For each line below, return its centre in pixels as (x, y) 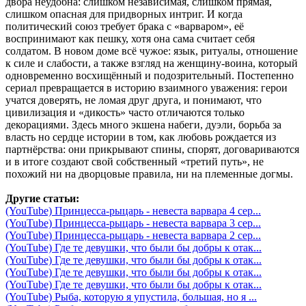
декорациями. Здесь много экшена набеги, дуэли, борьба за (143, 124)
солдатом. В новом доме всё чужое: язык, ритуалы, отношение (152, 51)
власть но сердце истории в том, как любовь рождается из (141, 137)
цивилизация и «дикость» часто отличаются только (125, 112)
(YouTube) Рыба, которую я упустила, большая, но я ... (131, 296)
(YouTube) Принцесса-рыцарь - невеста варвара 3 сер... (133, 223)
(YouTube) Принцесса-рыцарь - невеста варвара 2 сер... (133, 235)
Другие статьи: (42, 198)
